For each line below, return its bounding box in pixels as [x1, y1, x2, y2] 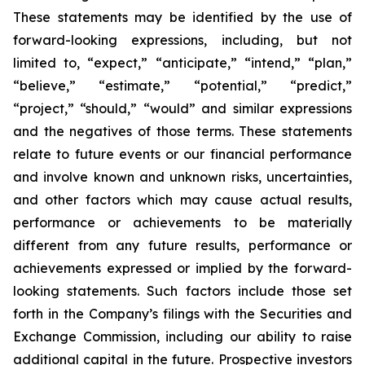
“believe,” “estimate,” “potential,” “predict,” [13, 77, 352, 94]
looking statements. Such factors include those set [13, 283, 352, 299]
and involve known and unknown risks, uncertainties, [13, 169, 352, 185]
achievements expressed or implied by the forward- [13, 260, 352, 276]
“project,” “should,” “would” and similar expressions [13, 100, 352, 117]
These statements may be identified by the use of [13, 9, 352, 25]
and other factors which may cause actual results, [13, 191, 352, 208]
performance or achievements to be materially [13, 214, 352, 231]
